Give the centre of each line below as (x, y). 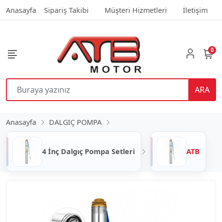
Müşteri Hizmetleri (136, 10)
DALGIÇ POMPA (75, 122)
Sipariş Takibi (66, 10)
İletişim (195, 10)
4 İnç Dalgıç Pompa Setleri (88, 152)
